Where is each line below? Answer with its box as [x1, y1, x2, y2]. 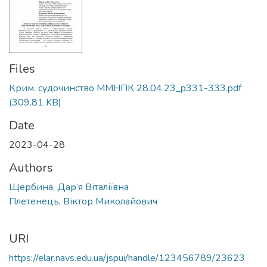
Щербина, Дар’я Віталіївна [9, 181, 129, 194]
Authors [9, 160, 53, 176]
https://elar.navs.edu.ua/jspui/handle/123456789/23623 [9, 252, 245, 265]
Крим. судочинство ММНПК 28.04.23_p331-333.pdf [9, 82, 241, 95]
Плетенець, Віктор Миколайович [9, 195, 157, 208]
